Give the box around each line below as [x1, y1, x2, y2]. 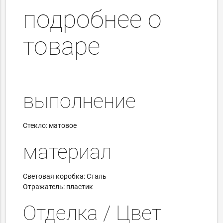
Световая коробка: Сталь [23, 172, 109, 180]
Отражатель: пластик [23, 182, 94, 191]
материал [23, 140, 112, 164]
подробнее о [23, 5, 162, 34]
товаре [23, 32, 101, 61]
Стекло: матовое [23, 121, 77, 129]
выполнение [23, 89, 136, 113]
